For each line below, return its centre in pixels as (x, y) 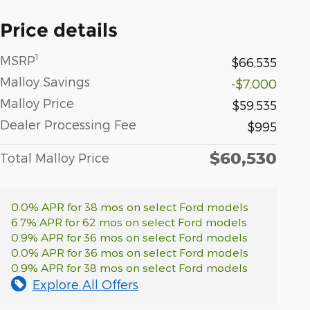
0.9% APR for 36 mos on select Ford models (129, 237)
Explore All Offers (85, 284)
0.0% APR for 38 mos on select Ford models (130, 206)
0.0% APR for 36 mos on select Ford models (130, 252)
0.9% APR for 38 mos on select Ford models (129, 267)
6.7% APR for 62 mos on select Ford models (129, 221)
